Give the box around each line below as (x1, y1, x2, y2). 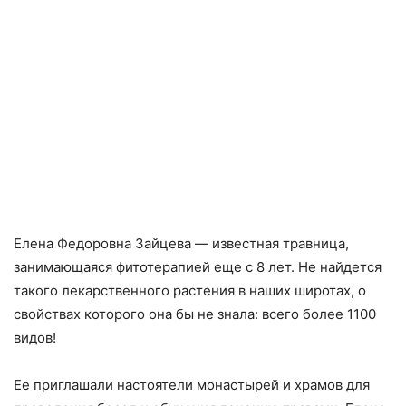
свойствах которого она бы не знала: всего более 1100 (14, 304, 376, 323)
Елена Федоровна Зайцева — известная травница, (14, 234, 349, 252)
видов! (14, 328, 56, 346)
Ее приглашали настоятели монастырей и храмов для (14, 375, 370, 393)
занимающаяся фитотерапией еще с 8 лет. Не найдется (14, 257, 382, 275)
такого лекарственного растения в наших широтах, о (14, 281, 366, 299)
